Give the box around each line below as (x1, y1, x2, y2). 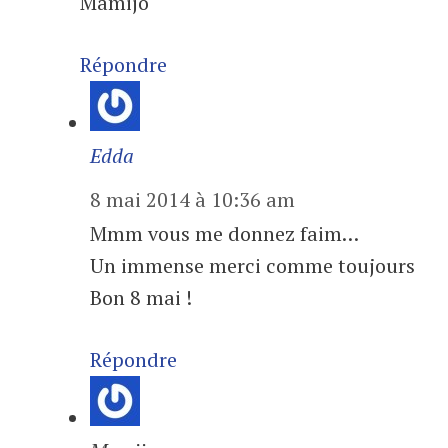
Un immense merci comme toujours (90, 252, 415, 279)
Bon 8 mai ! (90, 284, 192, 311)
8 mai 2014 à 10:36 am (90, 186, 295, 213)
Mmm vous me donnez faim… (90, 220, 359, 247)
